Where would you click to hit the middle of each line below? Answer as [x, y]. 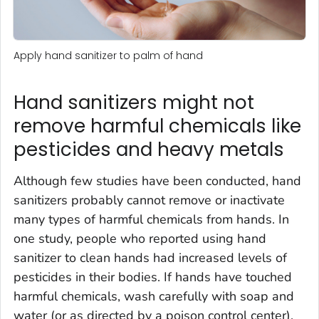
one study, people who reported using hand [140, 238]
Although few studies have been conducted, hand [157, 181]
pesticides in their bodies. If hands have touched [153, 277]
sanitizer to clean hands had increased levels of [150, 257]
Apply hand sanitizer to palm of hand [108, 56]
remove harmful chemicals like [157, 126]
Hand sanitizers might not [134, 103]
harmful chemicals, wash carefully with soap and [154, 296]
